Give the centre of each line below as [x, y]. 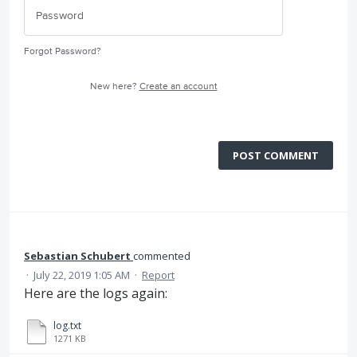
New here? [114, 86]
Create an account [178, 86]
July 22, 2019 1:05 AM [82, 275]
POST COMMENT [276, 155]
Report [158, 275]
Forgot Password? [63, 51]
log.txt [67, 326]
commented [162, 256]
